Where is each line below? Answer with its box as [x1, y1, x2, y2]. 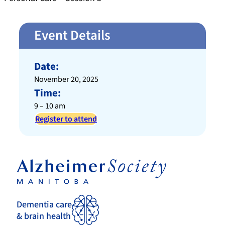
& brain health [17, 209, 71, 222]
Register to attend [35, 114, 97, 125]
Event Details [34, 26, 110, 46]
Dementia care [17, 198, 72, 211]
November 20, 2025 [34, 74, 98, 85]
